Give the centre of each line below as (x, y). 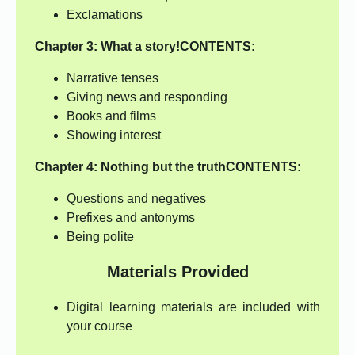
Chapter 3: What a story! (107, 47)
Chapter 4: (68, 167)
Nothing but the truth (163, 167)
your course (99, 326)
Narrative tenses (113, 78)
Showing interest (114, 136)
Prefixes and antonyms (131, 218)
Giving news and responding (147, 97)
